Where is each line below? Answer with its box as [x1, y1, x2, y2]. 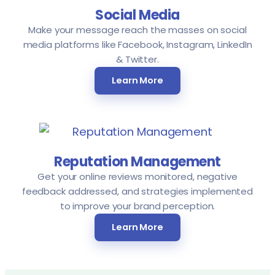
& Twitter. [115, 53, 159, 66]
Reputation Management [54, 152, 221, 171]
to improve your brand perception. [60, 199, 215, 212]
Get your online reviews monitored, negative [37, 170, 238, 183]
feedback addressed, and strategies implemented [21, 185, 254, 198]
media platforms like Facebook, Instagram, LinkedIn [23, 38, 252, 51]
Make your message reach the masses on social [28, 23, 247, 36]
